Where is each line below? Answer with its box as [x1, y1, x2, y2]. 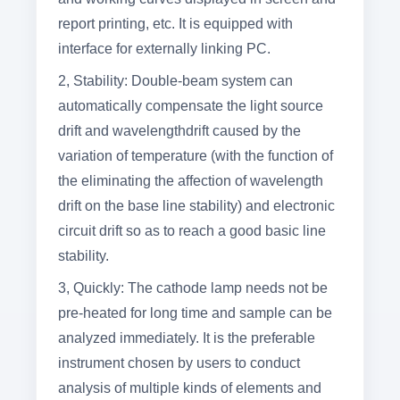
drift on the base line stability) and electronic [58, 198, 335, 214]
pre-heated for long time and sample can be [58, 305, 332, 321]
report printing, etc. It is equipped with [58, 16, 293, 32]
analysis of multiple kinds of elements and [58, 380, 321, 396]
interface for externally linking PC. [58, 41, 271, 57]
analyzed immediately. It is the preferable [58, 330, 315, 346]
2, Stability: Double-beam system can [58, 73, 293, 89]
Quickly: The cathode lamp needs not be [73, 280, 328, 296]
